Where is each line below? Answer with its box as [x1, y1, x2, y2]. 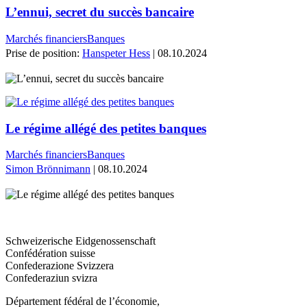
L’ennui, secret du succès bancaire [5, 5, 194, 20]
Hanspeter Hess [82, 47, 150, 59]
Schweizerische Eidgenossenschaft [5, 235, 156, 247]
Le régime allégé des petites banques [5, 121, 206, 136]
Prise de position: [5, 47, 82, 59]
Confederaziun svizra [5, 272, 97, 284]
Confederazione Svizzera [5, 260, 114, 272]
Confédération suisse [5, 247, 95, 260]
